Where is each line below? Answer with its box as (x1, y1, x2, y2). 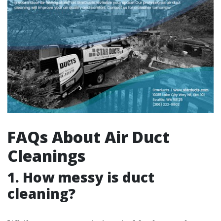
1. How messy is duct (7, 168, 154, 187)
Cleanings (7, 145, 85, 167)
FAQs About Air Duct (7, 126, 170, 148)
